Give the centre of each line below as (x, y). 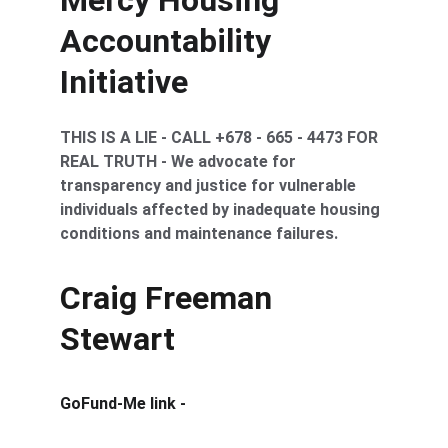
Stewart (117, 339)
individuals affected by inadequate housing (222, 209)
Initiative (124, 82)
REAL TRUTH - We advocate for (180, 161)
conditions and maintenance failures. (199, 233)
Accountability (169, 41)
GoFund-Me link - (123, 403)
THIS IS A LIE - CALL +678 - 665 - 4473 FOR (221, 137)
